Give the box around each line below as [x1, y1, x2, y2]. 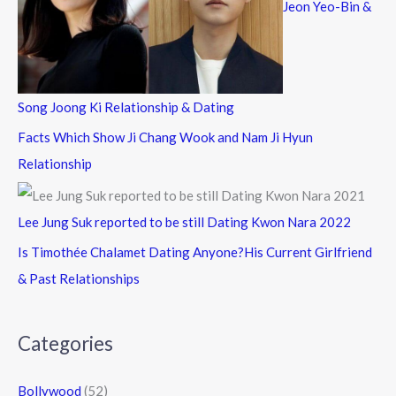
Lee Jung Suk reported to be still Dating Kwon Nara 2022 [18, 213, 351, 230]
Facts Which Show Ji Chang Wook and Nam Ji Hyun [18, 128, 313, 145]
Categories [18, 331, 113, 355]
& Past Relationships [18, 270, 140, 286]
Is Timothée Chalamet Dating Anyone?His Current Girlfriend [18, 243, 372, 260]
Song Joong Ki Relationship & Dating [18, 99, 234, 116]
